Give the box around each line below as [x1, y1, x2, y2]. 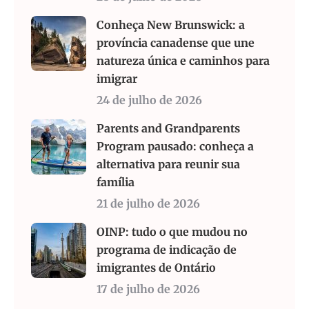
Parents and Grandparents [97, 121, 240, 136]
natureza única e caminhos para [97, 54, 270, 68]
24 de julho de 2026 [97, 93, 202, 108]
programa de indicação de [97, 243, 237, 257]
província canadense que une [97, 36, 255, 50]
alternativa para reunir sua [97, 157, 240, 172]
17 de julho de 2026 [97, 282, 200, 297]
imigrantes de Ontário [97, 261, 216, 275]
